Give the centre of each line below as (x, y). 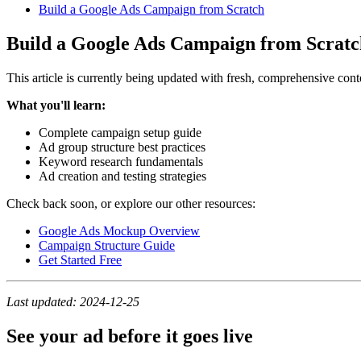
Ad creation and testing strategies (122, 176)
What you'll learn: (56, 106)
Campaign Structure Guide (107, 246)
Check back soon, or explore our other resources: (131, 204)
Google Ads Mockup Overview (119, 231)
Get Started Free (80, 260)
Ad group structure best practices (122, 147)
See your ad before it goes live (130, 336)
